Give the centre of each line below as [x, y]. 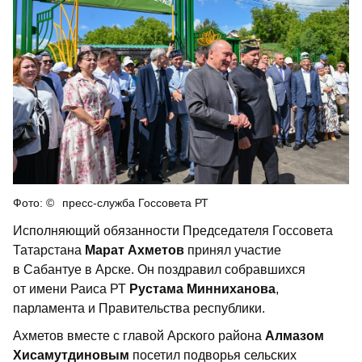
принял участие [233, 250]
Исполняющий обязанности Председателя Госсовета [173, 230]
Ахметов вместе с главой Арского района [139, 335]
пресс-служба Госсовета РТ [135, 202]
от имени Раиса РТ [69, 288]
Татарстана [47, 250]
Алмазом [295, 335]
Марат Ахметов [133, 250]
